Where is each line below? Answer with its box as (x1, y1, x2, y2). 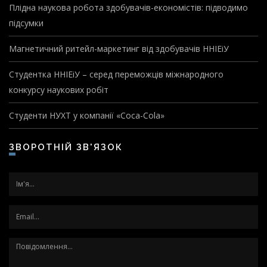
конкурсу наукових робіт (9, 83, 108, 95)
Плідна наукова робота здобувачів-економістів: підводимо (9, 1, 248, 13)
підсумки (9, 17, 44, 29)
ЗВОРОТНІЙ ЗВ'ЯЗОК (15, 141, 123, 153)
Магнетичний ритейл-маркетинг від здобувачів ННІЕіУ (9, 42, 229, 54)
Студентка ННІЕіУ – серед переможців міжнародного (9, 68, 223, 80)
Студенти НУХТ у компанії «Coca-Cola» (9, 109, 164, 121)
